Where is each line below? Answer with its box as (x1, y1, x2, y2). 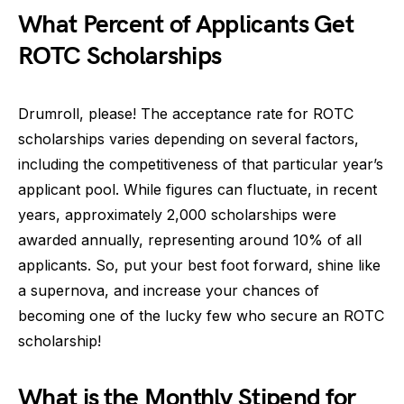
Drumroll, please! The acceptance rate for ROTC (18, 105, 353, 123)
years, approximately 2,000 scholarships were (18, 206, 336, 224)
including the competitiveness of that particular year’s (18, 155, 383, 173)
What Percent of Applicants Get (18, 10, 353, 40)
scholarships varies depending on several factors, (18, 130, 359, 148)
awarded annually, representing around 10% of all (18, 231, 362, 249)
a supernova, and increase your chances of (18, 281, 319, 299)
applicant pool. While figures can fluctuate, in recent (18, 180, 377, 198)
